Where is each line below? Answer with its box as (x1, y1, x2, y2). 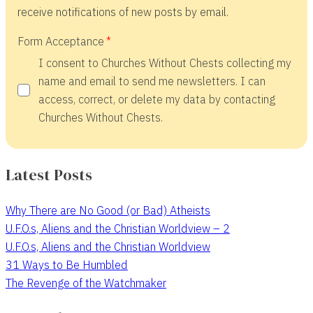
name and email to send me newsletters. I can (38, 73, 265, 88)
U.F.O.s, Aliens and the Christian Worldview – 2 (6, 220, 230, 235)
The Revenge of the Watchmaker (6, 275, 166, 290)
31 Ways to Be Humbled (6, 256, 128, 272)
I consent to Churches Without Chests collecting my (38, 55, 291, 70)
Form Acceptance (17, 33, 104, 48)
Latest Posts (6, 163, 92, 185)
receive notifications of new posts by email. (17, 3, 228, 19)
